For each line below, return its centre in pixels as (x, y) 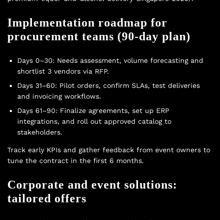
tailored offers (47, 198)
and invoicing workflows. (59, 96)
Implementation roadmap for (87, 22)
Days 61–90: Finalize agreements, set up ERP (93, 110)
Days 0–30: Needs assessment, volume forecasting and (110, 60)
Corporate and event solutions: (92, 184)
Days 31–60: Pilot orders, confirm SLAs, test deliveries (109, 85)
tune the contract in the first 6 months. (76, 160)
